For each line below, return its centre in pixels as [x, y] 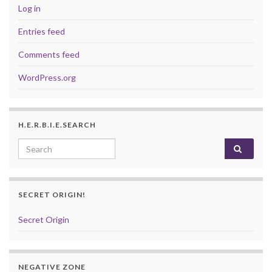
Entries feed [42, 32]
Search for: [42, 145]
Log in [29, 8]
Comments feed [49, 55]
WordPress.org [47, 78]
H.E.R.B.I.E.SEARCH [57, 125]
